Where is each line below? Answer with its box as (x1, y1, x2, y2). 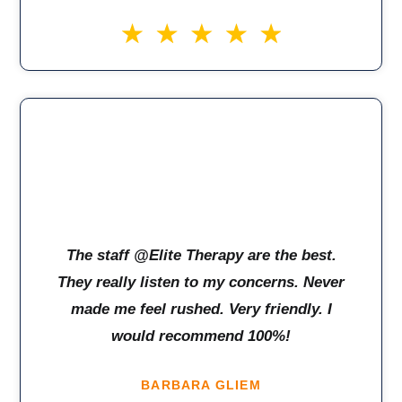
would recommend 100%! (111, 328, 291, 345)
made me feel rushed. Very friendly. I (70, 301, 332, 318)
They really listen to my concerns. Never (57, 274, 345, 291)
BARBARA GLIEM (141, 378, 261, 392)
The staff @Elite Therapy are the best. (66, 247, 336, 264)
